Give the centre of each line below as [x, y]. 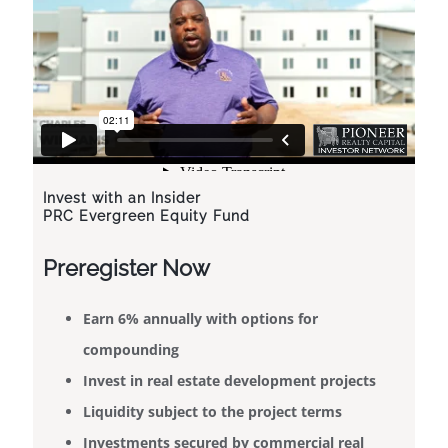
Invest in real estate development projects [229, 381]
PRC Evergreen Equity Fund [146, 216]
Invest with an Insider [122, 198]
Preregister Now [126, 268]
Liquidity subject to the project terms [212, 412]
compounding [131, 350]
